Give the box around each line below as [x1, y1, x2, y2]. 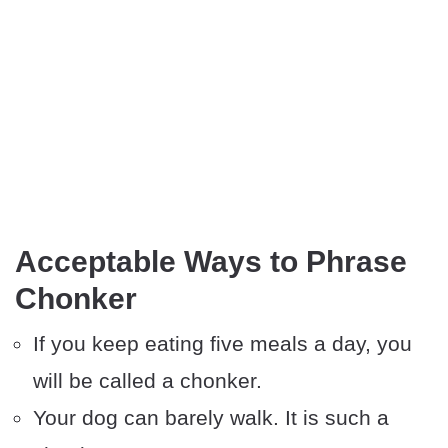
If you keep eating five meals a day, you [33, 332, 412, 356]
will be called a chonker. [33, 369, 262, 393]
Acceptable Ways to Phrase [15, 245, 407, 279]
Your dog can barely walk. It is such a [33, 406, 389, 430]
